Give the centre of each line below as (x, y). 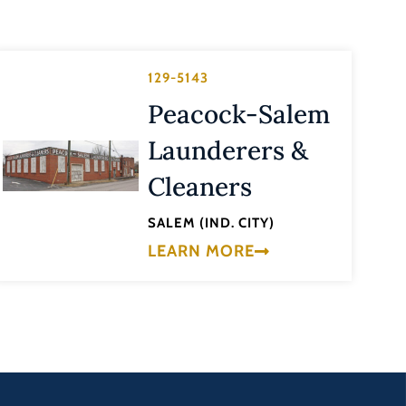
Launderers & (228, 151)
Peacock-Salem (239, 115)
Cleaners (200, 187)
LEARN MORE (202, 251)
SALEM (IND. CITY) (212, 223)
